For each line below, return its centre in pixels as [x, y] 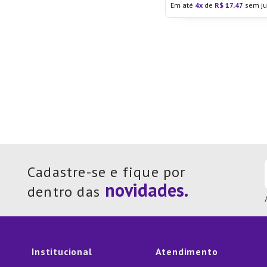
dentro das [64, 191]
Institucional [62, 252]
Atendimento [187, 252]
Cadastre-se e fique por [107, 172]
